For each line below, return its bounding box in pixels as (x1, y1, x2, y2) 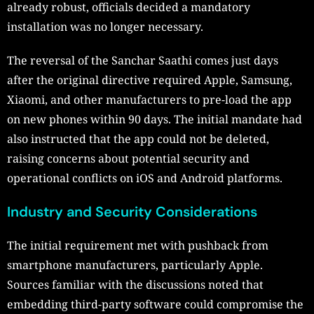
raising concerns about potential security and (7, 151, 250, 167)
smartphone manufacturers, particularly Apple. (7, 257, 263, 273)
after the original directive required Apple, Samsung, (7, 72, 292, 88)
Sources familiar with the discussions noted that (7, 277, 264, 293)
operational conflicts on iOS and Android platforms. (7, 170, 282, 186)
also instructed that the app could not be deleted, (7, 131, 269, 147)
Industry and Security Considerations (7, 203, 257, 221)
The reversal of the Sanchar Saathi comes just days (7, 53, 278, 69)
